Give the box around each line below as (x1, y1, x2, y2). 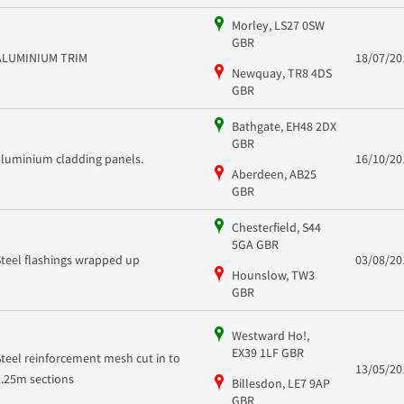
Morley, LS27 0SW (231, 16, 325, 33)
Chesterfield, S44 (231, 218, 321, 235)
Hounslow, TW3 (231, 266, 315, 283)
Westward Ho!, (231, 327, 309, 344)
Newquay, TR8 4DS (231, 64, 332, 81)
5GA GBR (231, 235, 279, 252)
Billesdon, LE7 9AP (231, 375, 330, 392)
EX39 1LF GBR (231, 344, 304, 362)
